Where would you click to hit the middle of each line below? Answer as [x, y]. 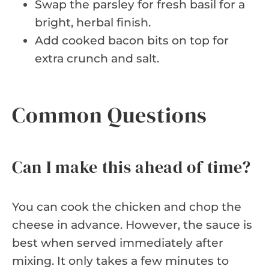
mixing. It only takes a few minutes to [120, 261]
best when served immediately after [118, 243]
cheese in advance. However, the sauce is [132, 225]
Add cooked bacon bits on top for [132, 40]
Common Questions [110, 115]
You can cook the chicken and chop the [127, 207]
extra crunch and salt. [97, 58]
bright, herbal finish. [93, 22]
